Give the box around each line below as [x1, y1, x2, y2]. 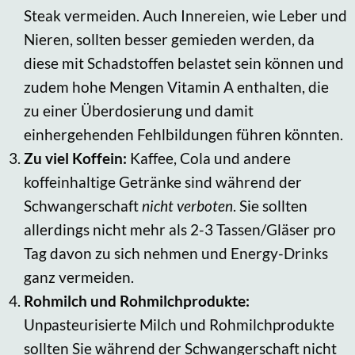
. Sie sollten [233, 196, 307, 215]
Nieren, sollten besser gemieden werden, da [24, 29, 315, 48]
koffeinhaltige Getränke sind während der [24, 172, 302, 191]
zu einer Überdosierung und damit [24, 101, 254, 120]
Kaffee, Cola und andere [130, 148, 291, 167]
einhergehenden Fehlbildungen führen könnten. [24, 124, 343, 143]
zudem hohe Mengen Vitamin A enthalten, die [24, 77, 329, 96]
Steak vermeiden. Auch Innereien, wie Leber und [24, 6, 347, 25]
